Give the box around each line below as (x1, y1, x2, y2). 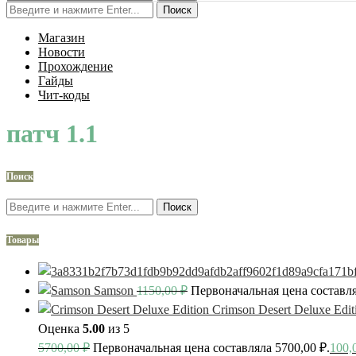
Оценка (38, 322, 83, 336)
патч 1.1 (6, 119, 98, 149)
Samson (94, 284, 133, 298)
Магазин (38, 31, 85, 44)
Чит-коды (38, 88, 90, 102)
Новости (38, 45, 85, 59)
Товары (6, 234, 39, 246)
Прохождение (38, 60, 113, 73)
